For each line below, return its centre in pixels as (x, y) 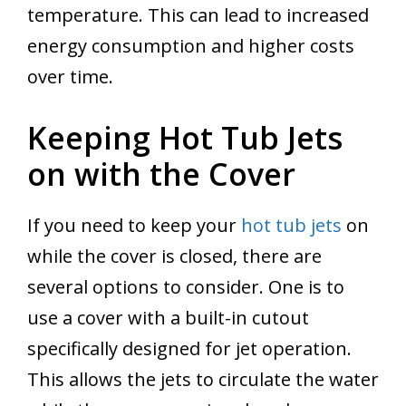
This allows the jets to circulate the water (203, 380)
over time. (70, 77)
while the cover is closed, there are (174, 256)
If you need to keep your (134, 226)
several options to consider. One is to (186, 287)
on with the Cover (161, 174)
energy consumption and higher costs (191, 46)
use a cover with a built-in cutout (168, 318)
